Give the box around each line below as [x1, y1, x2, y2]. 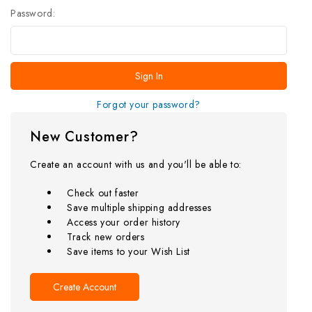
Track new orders [66, 230, 145, 244]
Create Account [52, 280, 116, 295]
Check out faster [66, 186, 139, 201]
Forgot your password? [97, 97, 201, 112]
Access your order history [66, 215, 180, 230]
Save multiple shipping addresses [66, 201, 212, 215]
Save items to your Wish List [66, 244, 190, 259]
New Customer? [30, 127, 139, 148]
